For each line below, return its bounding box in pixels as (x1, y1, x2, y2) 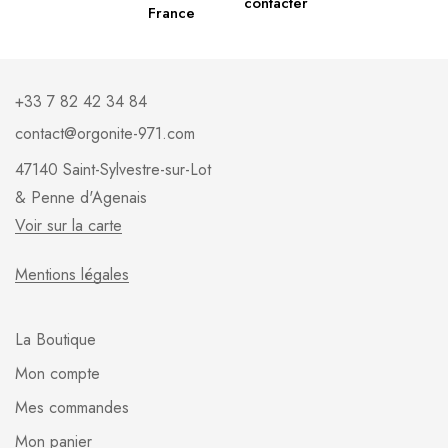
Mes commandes (15, 395, 129, 419)
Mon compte (15, 361, 100, 385)
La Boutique (15, 327, 96, 351)
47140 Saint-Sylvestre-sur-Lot (15, 157, 211, 181)
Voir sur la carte (15, 213, 122, 237)
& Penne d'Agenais (15, 185, 147, 209)
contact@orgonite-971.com (15, 121, 195, 145)
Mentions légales (15, 262, 129, 286)
